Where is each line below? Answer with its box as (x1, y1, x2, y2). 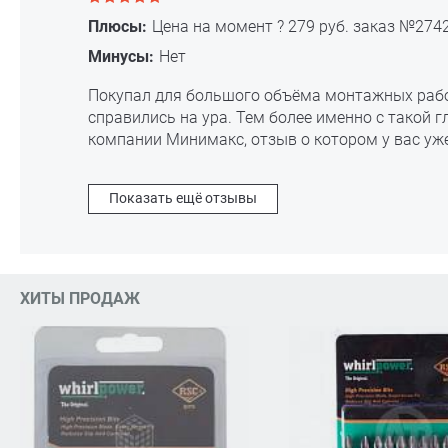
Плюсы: (88, 17, 148, 37)
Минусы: (88, 47, 155, 67)
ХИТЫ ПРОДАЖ (20, 288, 140, 308)
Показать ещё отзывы (109, 189, 258, 206)
